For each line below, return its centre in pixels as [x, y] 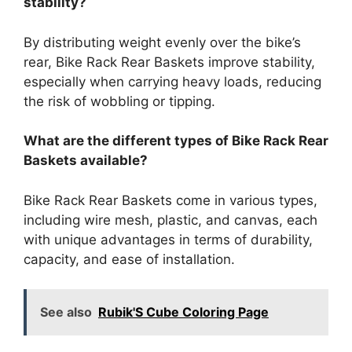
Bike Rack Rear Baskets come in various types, [170, 200]
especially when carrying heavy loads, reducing [172, 81]
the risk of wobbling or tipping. [119, 101]
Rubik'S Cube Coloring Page [183, 312]
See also [66, 312]
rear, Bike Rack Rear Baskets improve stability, [169, 62]
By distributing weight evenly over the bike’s [162, 42]
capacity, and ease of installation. [129, 259]
